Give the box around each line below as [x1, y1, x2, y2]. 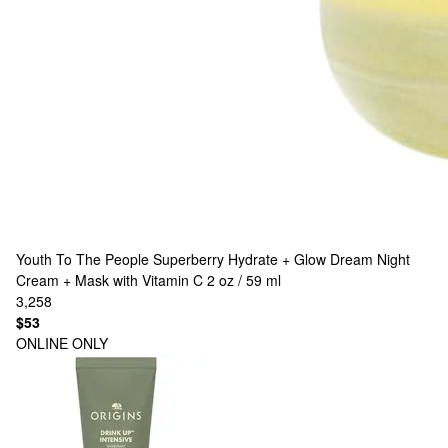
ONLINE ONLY [16, 333, 108, 353]
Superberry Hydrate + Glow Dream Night [153, 249, 410, 269]
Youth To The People [16, 249, 149, 269]
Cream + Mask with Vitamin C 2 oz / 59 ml [16, 270, 281, 290]
